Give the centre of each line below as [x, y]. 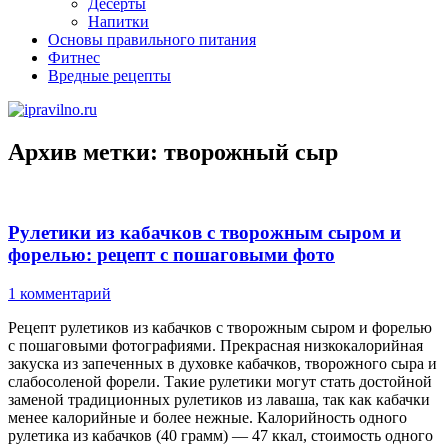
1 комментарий [59, 294]
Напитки [118, 21]
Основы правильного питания [152, 39]
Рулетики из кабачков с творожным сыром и [204, 233]
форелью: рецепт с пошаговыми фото [171, 255]
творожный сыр [251, 151]
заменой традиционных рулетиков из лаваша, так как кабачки [219, 400]
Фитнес [74, 57]
